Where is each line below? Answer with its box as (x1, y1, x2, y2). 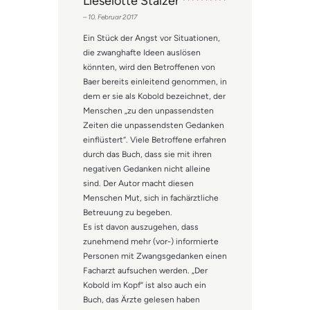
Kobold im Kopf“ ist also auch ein (83, 280, 206, 291)
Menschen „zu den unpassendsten (83, 106, 214, 116)
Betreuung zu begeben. (83, 208, 172, 218)
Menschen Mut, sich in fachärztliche (83, 193, 219, 203)
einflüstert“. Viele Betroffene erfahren (83, 135, 226, 145)
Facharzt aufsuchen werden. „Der (83, 266, 208, 276)
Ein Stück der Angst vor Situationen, (83, 33, 220, 44)
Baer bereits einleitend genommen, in (83, 77, 227, 87)
